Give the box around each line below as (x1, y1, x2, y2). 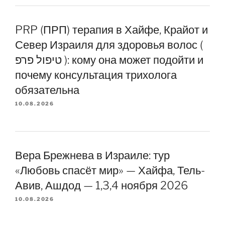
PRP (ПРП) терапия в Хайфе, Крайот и (15, 23, 208, 36)
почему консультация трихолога (15, 68, 177, 81)
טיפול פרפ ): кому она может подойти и (15, 53, 62, 66)
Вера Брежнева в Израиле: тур (15, 148, 170, 162)
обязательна (15, 83, 79, 96)
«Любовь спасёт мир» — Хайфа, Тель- (15, 163, 205, 177)
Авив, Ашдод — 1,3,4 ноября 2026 (15, 178, 188, 192)
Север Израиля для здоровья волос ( (15, 38, 203, 51)
